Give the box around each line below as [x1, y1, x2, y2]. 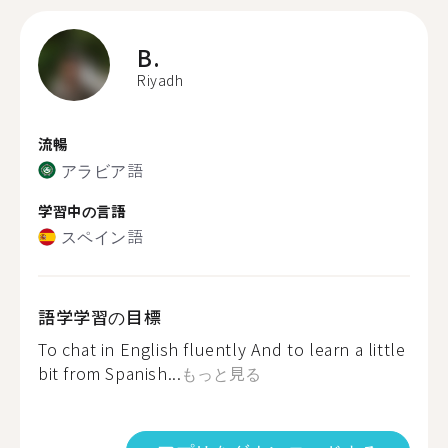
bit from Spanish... [38, 361, 182, 385]
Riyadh [137, 70, 184, 90]
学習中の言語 [38, 199, 126, 221]
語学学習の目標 [38, 304, 162, 329]
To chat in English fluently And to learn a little [38, 337, 406, 361]
